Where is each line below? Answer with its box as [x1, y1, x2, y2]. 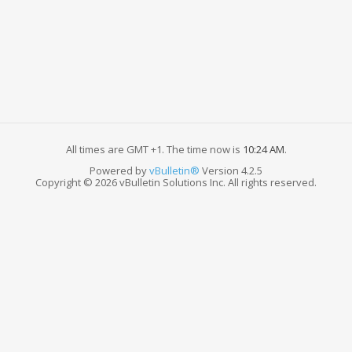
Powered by [90, 163, 149, 178]
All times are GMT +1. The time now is [65, 141, 243, 156]
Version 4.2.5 [200, 163, 262, 178]
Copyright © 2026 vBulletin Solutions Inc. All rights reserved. [35, 174, 317, 189]
